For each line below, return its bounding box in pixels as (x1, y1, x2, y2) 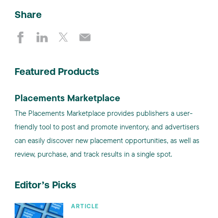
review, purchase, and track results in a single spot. (15, 149, 172, 159)
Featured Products (15, 68, 99, 77)
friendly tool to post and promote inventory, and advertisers (15, 122, 200, 131)
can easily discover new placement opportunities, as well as (15, 136, 200, 145)
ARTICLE (71, 204, 99, 210)
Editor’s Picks (15, 181, 76, 191)
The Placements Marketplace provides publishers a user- (15, 109, 193, 118)
